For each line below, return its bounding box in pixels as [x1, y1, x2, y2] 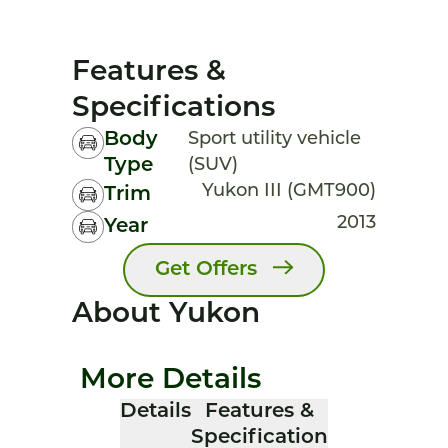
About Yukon [72, 301, 260, 329]
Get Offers [155, 260, 258, 280]
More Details [80, 367, 261, 395]
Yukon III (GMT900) [202, 182, 376, 201]
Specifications [72, 95, 275, 123]
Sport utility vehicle [188, 130, 362, 149]
